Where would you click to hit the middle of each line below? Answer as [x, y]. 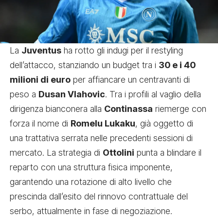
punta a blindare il [168, 152]
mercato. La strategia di [56, 152]
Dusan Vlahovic [72, 94]
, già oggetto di [164, 123]
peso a [24, 94]
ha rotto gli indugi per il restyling [122, 50]
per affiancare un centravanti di [130, 79]
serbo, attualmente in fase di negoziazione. [91, 211]
